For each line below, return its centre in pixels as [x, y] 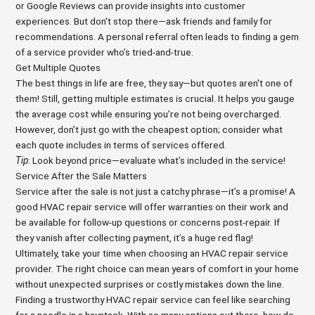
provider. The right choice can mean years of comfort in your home [157, 269]
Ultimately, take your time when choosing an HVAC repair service [152, 253]
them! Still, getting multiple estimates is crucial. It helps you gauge [155, 99]
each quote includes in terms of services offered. [121, 145]
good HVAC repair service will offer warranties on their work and [152, 207]
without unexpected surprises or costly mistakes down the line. [150, 284]
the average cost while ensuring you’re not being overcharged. [149, 114]
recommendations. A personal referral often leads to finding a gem [157, 37]
